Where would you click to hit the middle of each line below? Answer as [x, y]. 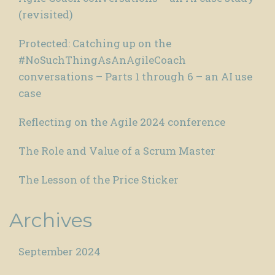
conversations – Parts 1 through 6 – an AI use [135, 76]
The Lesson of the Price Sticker [99, 179]
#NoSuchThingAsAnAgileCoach [102, 60]
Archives [51, 220]
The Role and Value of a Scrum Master [117, 150]
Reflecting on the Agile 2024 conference [122, 122]
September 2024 [60, 252]
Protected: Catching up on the [95, 43]
